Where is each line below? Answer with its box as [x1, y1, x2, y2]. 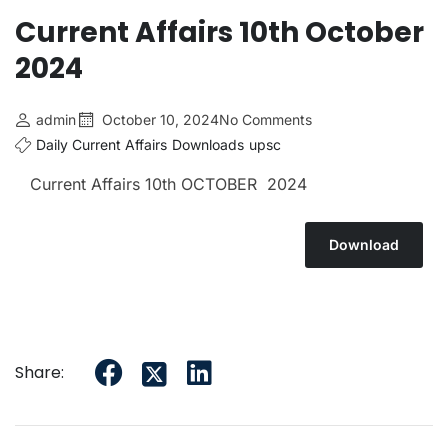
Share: [15, 361, 64, 384]
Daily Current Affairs [36, 136, 167, 153]
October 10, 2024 [102, 111, 219, 128]
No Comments [219, 111, 312, 128]
